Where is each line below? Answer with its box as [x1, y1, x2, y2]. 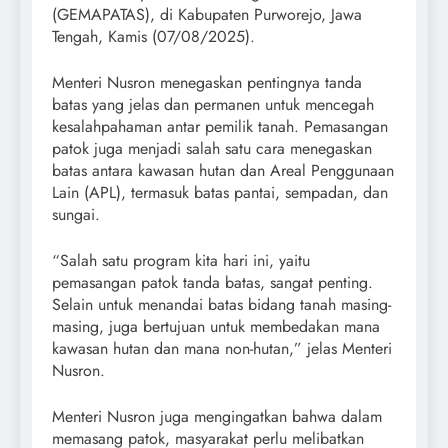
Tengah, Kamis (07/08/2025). [52, 24, 255, 48]
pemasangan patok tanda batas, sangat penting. [52, 270, 373, 294]
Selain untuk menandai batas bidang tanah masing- [52, 292, 391, 316]
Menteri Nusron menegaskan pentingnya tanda [52, 70, 362, 94]
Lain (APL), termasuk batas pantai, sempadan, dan [52, 180, 388, 204]
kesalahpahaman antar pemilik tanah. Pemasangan [52, 114, 388, 138]
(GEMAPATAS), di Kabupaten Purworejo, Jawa [52, 2, 362, 26]
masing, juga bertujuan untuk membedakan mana [52, 314, 380, 338]
